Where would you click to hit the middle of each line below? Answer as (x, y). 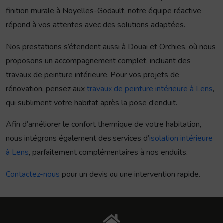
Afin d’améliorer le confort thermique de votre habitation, (104, 125)
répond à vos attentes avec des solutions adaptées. (96, 25)
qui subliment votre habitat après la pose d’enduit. (92, 103)
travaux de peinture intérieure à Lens (150, 89)
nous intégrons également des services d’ (78, 139)
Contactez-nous (33, 174)
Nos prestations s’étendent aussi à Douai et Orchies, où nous (111, 47)
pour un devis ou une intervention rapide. (130, 174)
